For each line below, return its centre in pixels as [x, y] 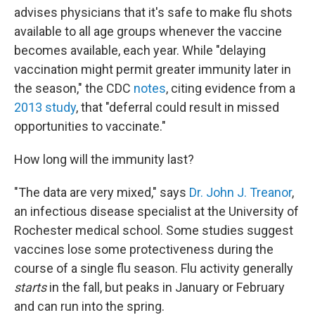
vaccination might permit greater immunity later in [153, 69]
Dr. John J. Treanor [240, 192]
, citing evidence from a [231, 88]
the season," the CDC [74, 88]
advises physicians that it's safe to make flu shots [153, 12]
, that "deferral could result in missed [178, 107]
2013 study [45, 107]
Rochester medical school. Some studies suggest [154, 230]
